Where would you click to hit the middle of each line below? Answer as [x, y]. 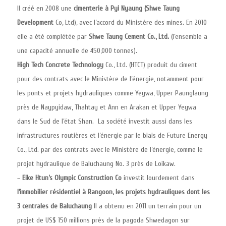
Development [36, 22]
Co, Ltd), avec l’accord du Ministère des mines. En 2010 [131, 22]
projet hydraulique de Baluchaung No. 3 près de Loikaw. [96, 164]
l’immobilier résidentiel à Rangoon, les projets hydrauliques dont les [114, 192]
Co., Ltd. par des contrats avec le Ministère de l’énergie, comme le [110, 150]
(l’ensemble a [188, 37]
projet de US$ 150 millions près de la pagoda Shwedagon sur [103, 220]
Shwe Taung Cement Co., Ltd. [129, 37]
